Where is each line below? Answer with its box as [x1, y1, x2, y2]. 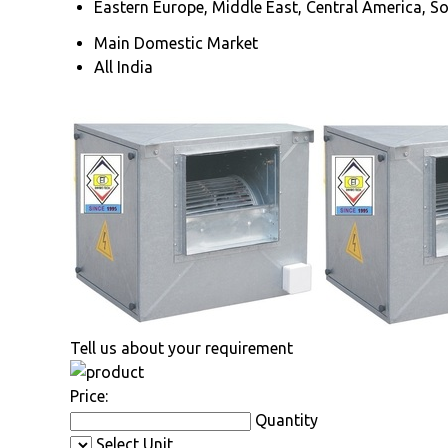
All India [94, 57, 153, 76]
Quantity [255, 410, 318, 429]
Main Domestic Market [94, 33, 258, 52]
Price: [70, 386, 108, 405]
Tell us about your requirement [70, 338, 293, 357]
